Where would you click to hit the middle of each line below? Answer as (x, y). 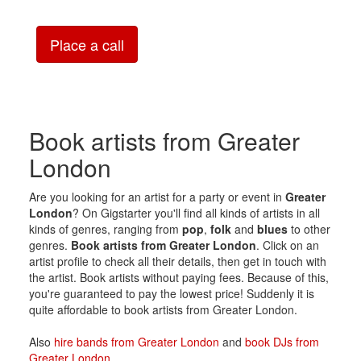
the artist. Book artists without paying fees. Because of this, (178, 277)
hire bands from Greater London (136, 341)
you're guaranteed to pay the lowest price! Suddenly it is (171, 293)
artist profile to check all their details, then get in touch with (177, 261)
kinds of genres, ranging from (105, 228)
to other (309, 228)
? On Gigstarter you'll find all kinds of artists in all (196, 212)
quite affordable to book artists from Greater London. (163, 309)
